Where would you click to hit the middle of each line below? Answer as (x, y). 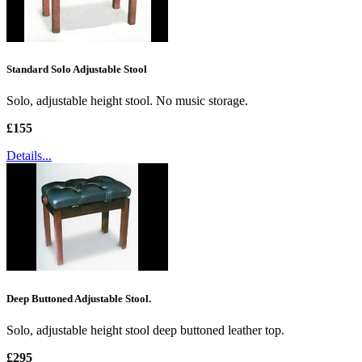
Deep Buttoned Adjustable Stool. (79, 298)
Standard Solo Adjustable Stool (77, 69)
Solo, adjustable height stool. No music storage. (127, 101)
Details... (29, 156)
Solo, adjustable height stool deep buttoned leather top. (145, 330)
